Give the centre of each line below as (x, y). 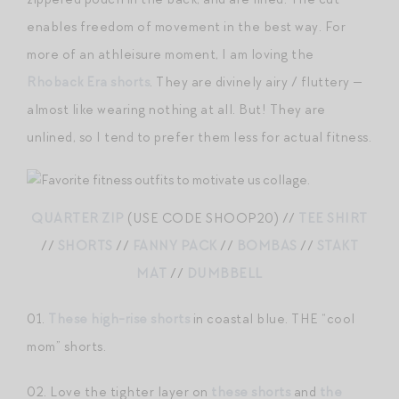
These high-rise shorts (119, 318)
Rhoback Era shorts (88, 81)
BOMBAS (267, 245)
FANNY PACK (175, 245)
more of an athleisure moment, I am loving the (171, 54)
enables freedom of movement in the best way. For (186, 26)
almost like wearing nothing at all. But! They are (176, 109)
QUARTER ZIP (78, 218)
